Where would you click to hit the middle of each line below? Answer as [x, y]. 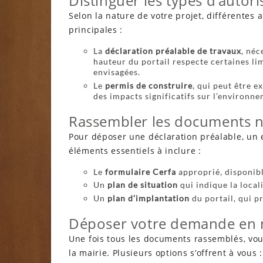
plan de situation [143, 185]
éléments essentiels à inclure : [135, 150]
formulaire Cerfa [141, 171]
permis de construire [149, 85]
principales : [96, 29]
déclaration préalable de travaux [173, 50]
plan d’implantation [149, 198]
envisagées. [117, 72]
